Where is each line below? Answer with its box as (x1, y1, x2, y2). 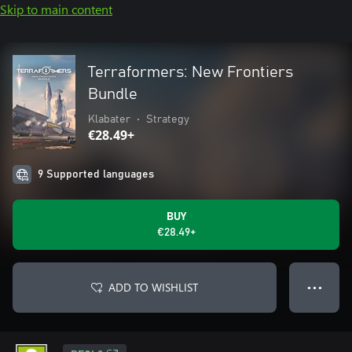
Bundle (88, 86, 137, 102)
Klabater (88, 114, 130, 125)
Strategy (146, 114, 189, 125)
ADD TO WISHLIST (108, 280, 198, 295)
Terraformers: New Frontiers (88, 64, 293, 80)
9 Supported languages (38, 169, 154, 180)
